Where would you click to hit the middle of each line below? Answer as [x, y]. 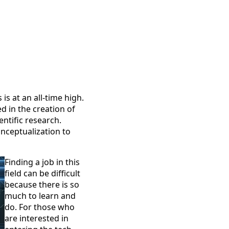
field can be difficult [42, 173]
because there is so [42, 185]
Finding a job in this [42, 162]
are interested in [36, 218]
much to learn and [40, 196]
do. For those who [39, 207]
